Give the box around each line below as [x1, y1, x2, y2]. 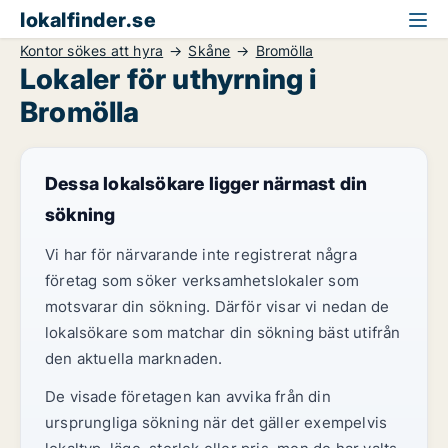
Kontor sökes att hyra [20, 42, 164, 59]
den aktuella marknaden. [45, 349, 223, 368]
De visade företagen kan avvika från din [45, 387, 331, 406]
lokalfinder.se [20, 8, 156, 32]
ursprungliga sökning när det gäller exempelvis [45, 413, 388, 432]
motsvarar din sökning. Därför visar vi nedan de [45, 297, 390, 316]
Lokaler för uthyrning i [20, 62, 317, 96]
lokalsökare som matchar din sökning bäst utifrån [45, 323, 401, 342]
